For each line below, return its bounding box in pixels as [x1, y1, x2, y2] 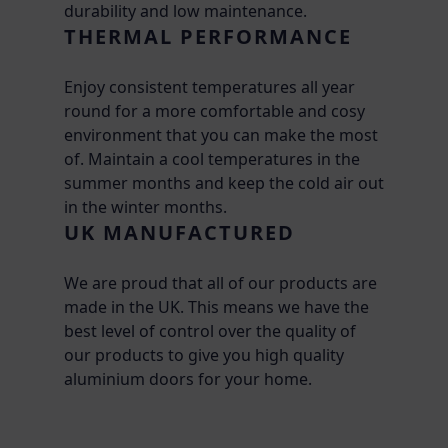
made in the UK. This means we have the [64, 295, 369, 318]
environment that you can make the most [64, 123, 378, 146]
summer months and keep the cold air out [64, 171, 384, 194]
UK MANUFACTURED [64, 218, 295, 246]
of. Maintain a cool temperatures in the [64, 147, 360, 170]
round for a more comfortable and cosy [64, 99, 365, 122]
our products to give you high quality [64, 343, 344, 366]
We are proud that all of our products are [64, 271, 377, 294]
